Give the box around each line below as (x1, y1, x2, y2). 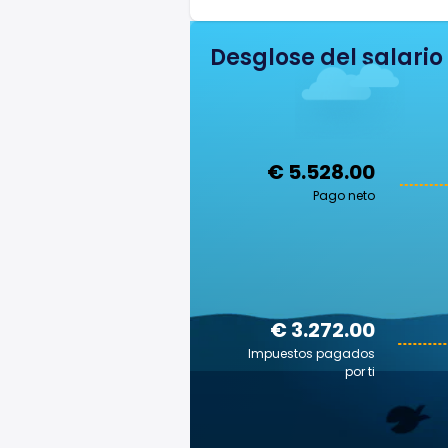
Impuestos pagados (248, 345, 375, 362)
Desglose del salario (210, 42, 443, 73)
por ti (345, 363, 375, 380)
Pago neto (313, 187, 375, 204)
